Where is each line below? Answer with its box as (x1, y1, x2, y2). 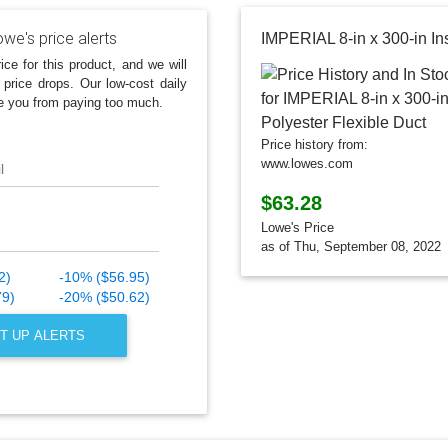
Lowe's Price (261, 220, 334, 236)
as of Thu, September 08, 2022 (261, 239, 441, 255)
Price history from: (261, 137, 368, 153)
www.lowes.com (261, 156, 353, 172)
